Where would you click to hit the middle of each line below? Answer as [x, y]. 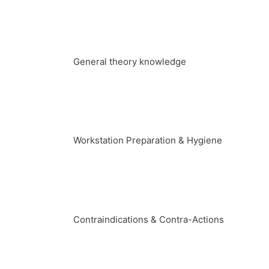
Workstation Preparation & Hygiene [148, 141]
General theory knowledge [130, 62]
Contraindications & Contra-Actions [149, 219]
